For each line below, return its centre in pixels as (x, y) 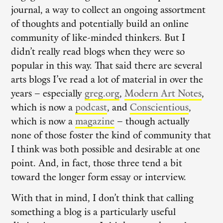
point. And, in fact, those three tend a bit (97, 164)
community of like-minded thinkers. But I (98, 38)
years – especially (48, 94)
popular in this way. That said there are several (107, 66)
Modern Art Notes (163, 94)
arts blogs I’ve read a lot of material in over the (107, 80)
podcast (91, 108)
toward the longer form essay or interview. (99, 178)
